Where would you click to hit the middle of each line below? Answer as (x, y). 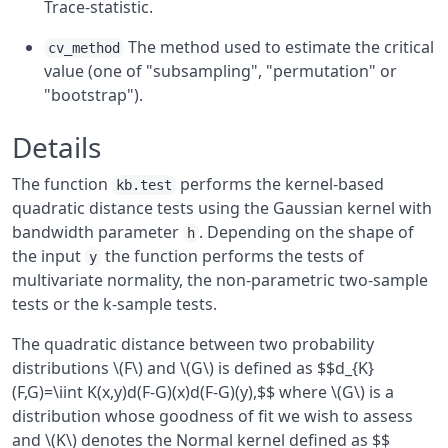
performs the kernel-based (280, 184)
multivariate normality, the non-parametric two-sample (220, 280)
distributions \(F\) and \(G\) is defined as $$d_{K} (193, 368)
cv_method (84, 48)
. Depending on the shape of (306, 232)
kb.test (144, 185)
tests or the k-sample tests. (114, 304)
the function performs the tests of (232, 256)
